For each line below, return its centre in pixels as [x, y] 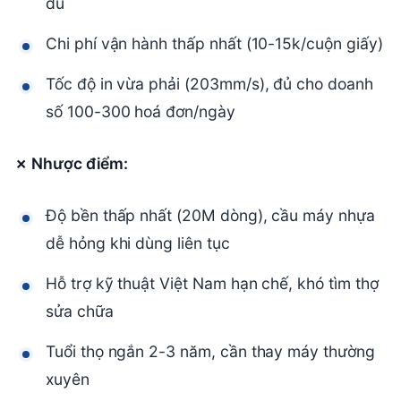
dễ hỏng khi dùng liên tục [138, 243]
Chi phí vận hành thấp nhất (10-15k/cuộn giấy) [214, 44]
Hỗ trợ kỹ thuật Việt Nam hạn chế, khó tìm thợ [212, 284]
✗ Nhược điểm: [72, 164]
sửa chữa [80, 311]
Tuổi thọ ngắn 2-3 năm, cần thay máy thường [210, 352]
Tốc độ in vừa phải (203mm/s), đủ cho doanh [209, 84]
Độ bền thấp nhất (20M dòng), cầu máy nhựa [210, 216]
